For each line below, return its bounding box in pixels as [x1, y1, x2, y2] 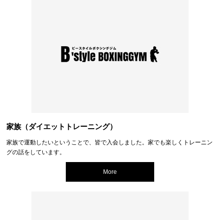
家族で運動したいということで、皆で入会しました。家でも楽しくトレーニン [6, 138, 213, 146]
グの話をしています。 [6, 148, 66, 156]
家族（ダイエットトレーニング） [6, 122, 117, 131]
